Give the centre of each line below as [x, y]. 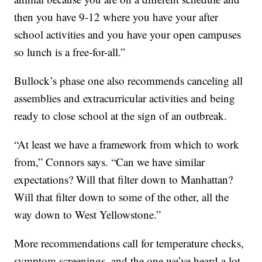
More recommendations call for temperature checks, [129, 243]
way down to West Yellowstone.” [88, 215]
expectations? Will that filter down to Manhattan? [124, 180]
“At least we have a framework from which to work [127, 144]
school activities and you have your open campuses [128, 35]
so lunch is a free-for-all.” [70, 52]
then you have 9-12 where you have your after [116, 17]
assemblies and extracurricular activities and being [125, 98]
